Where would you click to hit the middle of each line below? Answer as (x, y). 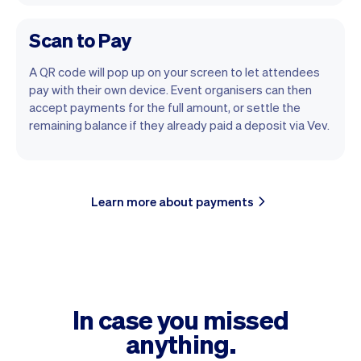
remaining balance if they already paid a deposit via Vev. (179, 124)
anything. (180, 343)
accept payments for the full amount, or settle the (165, 107)
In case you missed (180, 319)
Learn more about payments (172, 201)
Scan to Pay (80, 39)
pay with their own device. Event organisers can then (170, 89)
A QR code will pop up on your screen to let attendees (174, 71)
